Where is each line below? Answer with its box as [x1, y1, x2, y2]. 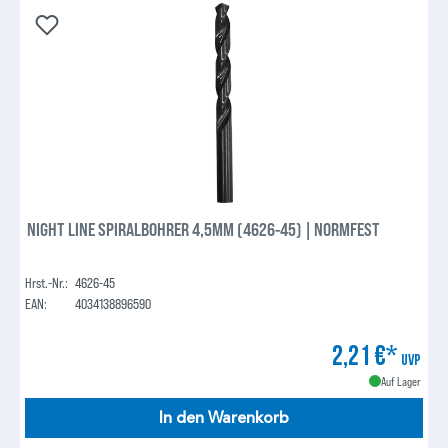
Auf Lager [380, 374, 421, 389]
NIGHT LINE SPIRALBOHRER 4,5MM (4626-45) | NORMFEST [27, 218, 381, 241]
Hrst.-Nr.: [25, 274, 69, 292]
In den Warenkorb [159, 408, 289, 429]
